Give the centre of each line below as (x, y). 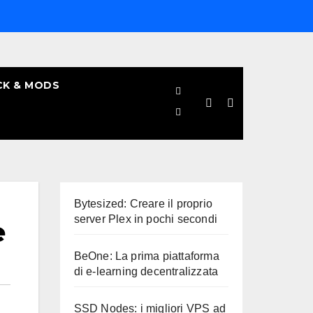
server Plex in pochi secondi (146, 219)
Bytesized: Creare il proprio (143, 204)
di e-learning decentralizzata (146, 271)
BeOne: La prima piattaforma (146, 256)
